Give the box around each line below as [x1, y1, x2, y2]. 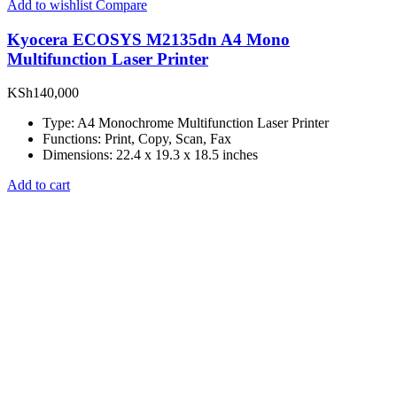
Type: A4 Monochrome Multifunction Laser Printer [43, 115, 329, 131]
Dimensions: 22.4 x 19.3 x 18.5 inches [43, 147, 258, 163]
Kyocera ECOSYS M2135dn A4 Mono [7, 29, 290, 49]
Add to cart [7, 177, 70, 193]
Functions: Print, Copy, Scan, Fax [43, 131, 231, 147]
